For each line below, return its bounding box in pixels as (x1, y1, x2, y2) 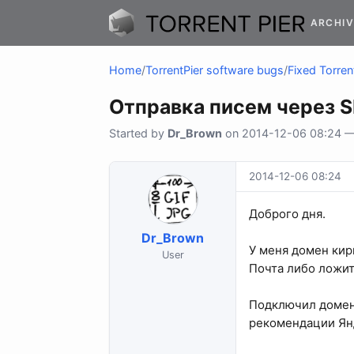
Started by (109, 126, 168, 141)
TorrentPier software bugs (145, 63, 284, 77)
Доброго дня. (249, 206, 326, 222)
